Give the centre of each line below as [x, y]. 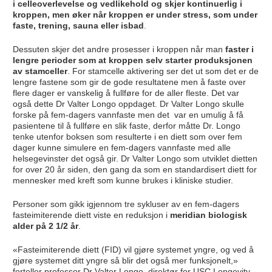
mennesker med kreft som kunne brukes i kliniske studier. [123, 181]
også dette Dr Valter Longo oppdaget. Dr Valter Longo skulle [128, 104]
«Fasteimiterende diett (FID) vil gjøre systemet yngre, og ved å [133, 250]
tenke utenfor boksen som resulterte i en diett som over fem [127, 137]
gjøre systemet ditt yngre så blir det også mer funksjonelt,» [125, 261]
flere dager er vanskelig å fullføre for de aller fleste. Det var [126, 93]
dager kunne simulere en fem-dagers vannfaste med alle [121, 148]
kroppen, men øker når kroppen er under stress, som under [135, 15]
